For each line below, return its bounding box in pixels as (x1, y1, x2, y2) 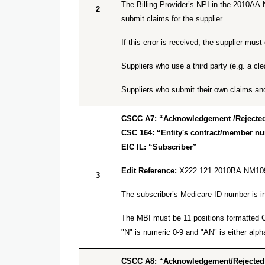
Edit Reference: (121, 166, 179, 175)
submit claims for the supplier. (121, 14, 224, 23)
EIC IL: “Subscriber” (121, 142, 197, 151)
